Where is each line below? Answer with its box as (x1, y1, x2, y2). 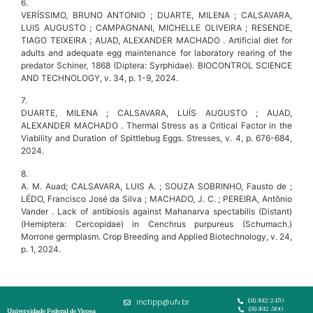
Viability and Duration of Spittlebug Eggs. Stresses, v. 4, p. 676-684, (21, 133, 292, 144)
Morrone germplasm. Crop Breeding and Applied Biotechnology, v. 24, (21, 231, 292, 242)
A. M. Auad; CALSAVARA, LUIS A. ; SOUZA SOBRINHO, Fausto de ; (21, 180, 292, 191)
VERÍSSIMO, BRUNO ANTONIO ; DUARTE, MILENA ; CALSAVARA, (21, 9, 292, 20)
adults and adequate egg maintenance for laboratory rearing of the (21, 47, 292, 58)
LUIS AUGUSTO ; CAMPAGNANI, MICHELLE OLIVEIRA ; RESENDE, (21, 22, 292, 33)
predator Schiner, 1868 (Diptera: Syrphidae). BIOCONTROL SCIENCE (21, 59, 292, 71)
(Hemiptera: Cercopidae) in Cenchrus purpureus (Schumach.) (21, 218, 292, 229)
